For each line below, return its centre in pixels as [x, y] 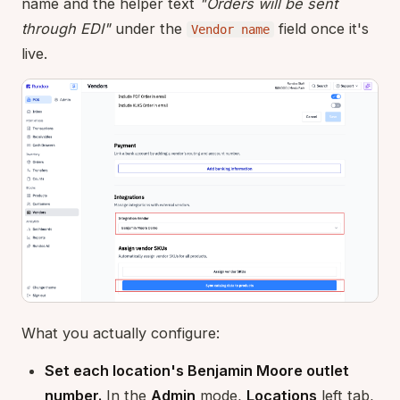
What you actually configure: [121, 333]
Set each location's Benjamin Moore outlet [197, 370]
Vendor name [230, 29]
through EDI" [66, 28]
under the [149, 28]
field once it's [321, 28]
